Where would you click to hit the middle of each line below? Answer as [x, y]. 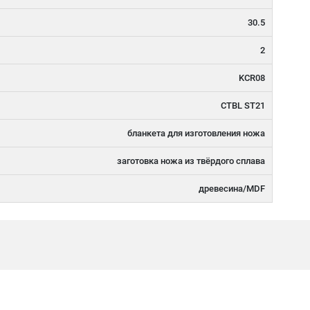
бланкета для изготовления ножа [196, 133]
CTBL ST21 [243, 106]
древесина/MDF [232, 189]
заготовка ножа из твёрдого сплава [191, 161]
